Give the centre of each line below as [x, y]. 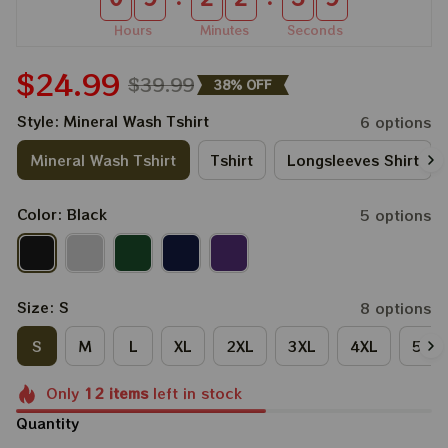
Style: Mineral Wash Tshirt [113, 121]
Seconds [315, 29]
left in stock [194, 393]
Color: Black [62, 214]
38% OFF [243, 84]
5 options [395, 215]
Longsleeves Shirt [353, 159]
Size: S [43, 307]
